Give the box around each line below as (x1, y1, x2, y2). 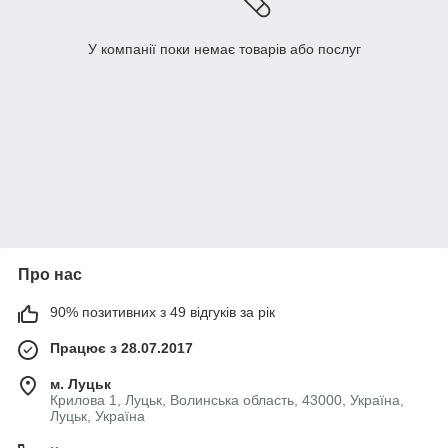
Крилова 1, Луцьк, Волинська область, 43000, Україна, (50, 392, 404, 409)
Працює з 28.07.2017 (50, 340, 193, 357)
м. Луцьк (50, 376, 111, 393)
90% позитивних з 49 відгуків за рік (50, 304, 275, 321)
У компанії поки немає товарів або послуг (87, 41, 361, 58)
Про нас (18, 266, 82, 284)
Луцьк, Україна (50, 408, 145, 425)
